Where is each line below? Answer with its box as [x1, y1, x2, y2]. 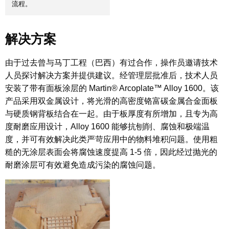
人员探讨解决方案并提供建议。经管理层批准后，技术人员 [5, 71, 218, 80]
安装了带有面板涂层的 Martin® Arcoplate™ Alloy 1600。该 [5, 83, 219, 93]
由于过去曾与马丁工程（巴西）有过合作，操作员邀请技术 [5, 58, 218, 67]
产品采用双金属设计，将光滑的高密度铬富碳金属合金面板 [5, 96, 218, 105]
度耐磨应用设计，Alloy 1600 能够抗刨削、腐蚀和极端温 [5, 122, 210, 131]
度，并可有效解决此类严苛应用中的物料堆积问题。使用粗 [5, 134, 218, 144]
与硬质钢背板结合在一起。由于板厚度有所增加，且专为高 [5, 109, 218, 118]
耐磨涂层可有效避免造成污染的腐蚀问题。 [5, 160, 161, 169]
